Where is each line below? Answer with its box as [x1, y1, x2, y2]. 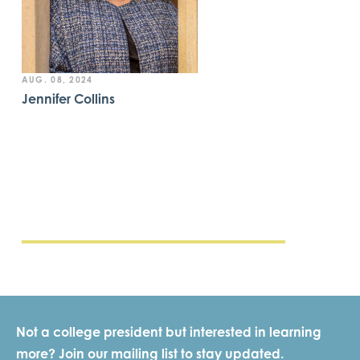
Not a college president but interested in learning [16, 324, 321, 340]
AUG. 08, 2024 [21, 75, 93, 84]
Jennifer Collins [21, 91, 115, 108]
